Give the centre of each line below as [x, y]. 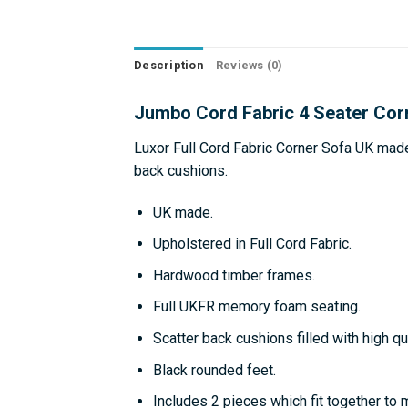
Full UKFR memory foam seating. [256, 307]
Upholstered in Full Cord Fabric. [252, 244]
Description [168, 65]
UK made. [183, 212]
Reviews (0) [249, 65]
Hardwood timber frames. [234, 275]
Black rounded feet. [214, 370]
